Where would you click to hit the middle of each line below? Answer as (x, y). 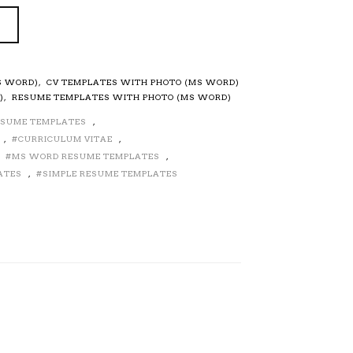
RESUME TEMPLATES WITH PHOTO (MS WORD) (122, 97)
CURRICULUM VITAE (66, 139)
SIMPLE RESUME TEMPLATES (111, 174)
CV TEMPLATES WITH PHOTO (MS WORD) (143, 82)
